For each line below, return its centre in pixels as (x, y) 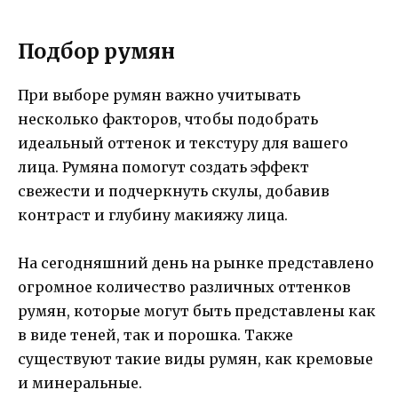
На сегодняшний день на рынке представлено (196, 263)
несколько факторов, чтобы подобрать (168, 119)
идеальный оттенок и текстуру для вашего (183, 143)
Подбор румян (96, 51)
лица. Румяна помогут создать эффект (163, 167)
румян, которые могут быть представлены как (197, 310)
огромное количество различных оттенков (184, 287)
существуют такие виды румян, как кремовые (195, 358)
